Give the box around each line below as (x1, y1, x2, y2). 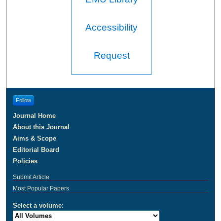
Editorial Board (13, 146, 60, 153)
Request (93, 50, 130, 61)
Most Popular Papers (13, 184, 70, 192)
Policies (13, 157, 38, 165)
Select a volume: (13, 201, 64, 209)
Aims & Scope (13, 134, 57, 142)
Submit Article (13, 173, 50, 181)
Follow (16, 97, 32, 103)
